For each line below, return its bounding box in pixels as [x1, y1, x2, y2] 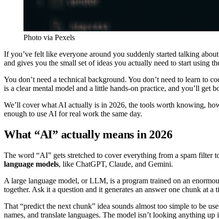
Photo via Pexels [23, 33, 75, 42]
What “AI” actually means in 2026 [4, 128, 173, 141]
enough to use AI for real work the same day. [4, 109, 142, 118]
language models [4, 159, 59, 168]
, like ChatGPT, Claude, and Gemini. [59, 159, 173, 168]
